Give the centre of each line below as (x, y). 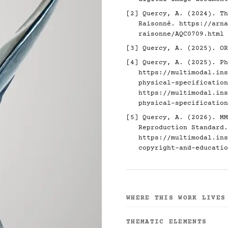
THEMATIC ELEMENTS (167, 222)
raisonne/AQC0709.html (181, 34)
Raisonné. (159, 24)
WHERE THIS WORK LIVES (176, 198)
